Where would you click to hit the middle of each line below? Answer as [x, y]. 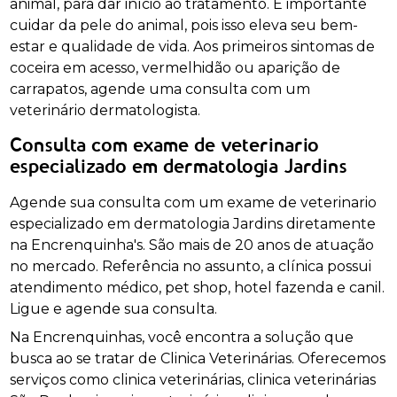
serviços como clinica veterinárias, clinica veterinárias [193, 379]
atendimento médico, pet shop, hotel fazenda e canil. [198, 287]
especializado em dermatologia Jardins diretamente [193, 223]
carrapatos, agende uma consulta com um [160, 89]
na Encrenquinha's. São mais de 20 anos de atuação [192, 245]
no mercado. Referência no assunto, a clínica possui [191, 266]
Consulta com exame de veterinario [165, 146]
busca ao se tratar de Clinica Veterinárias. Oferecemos [198, 358]
